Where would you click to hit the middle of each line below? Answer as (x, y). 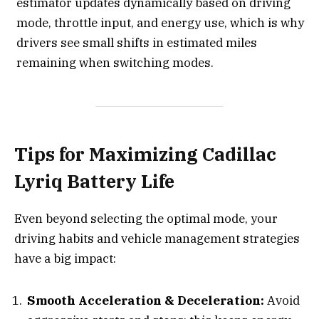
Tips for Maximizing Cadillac (145, 154)
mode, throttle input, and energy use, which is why (160, 22)
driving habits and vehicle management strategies (157, 239)
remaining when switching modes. (115, 62)
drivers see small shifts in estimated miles (137, 42)
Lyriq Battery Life (94, 181)
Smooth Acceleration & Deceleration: (146, 300)
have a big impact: (65, 259)
